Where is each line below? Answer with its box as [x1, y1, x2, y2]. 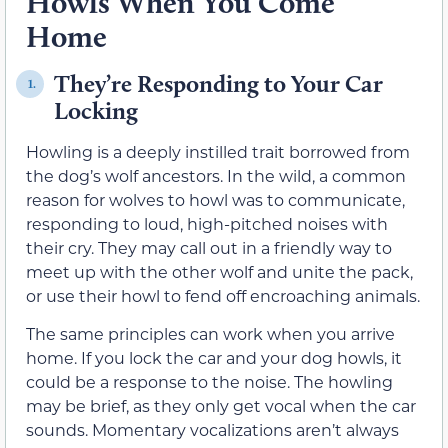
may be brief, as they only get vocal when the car [26, 395, 416, 417]
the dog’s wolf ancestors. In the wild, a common [26, 165, 406, 187]
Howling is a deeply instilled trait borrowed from [26, 141, 410, 163]
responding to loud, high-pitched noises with [26, 213, 388, 235]
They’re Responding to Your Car [54, 69, 383, 99]
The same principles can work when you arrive [26, 323, 395, 345]
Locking [54, 96, 138, 126]
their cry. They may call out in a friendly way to [26, 237, 392, 259]
